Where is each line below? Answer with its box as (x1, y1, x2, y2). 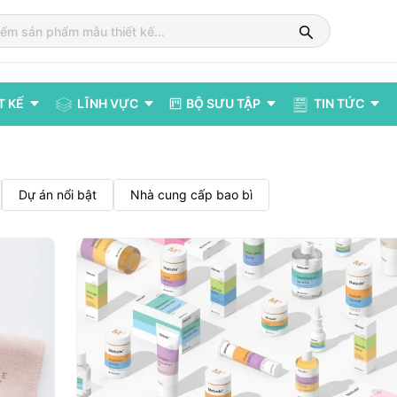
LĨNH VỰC (77, 96, 138, 111)
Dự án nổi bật (19, 187, 97, 202)
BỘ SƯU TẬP (186, 96, 261, 112)
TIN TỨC (314, 96, 364, 112)
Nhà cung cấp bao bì (130, 187, 253, 202)
